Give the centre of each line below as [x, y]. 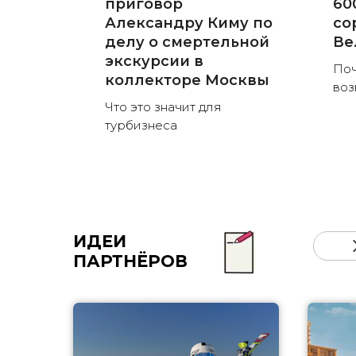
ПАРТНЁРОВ [130, 261]
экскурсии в [154, 62]
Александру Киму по [189, 23]
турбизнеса [141, 126]
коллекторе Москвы [187, 81]
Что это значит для [163, 107]
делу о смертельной [187, 43]
